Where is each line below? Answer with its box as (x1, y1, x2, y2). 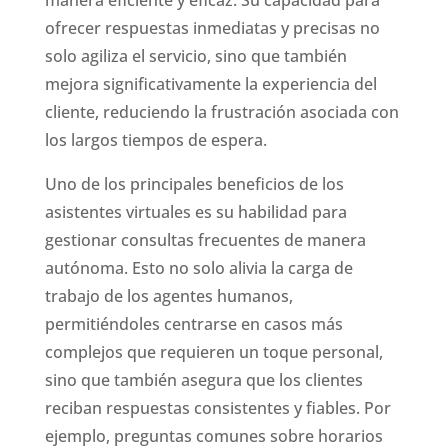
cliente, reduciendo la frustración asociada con (44, 100, 399, 123)
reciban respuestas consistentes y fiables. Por (44, 396, 391, 419)
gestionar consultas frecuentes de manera (44, 228, 366, 251)
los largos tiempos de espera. (44, 128, 267, 151)
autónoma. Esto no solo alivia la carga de (44, 256, 353, 279)
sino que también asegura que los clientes (44, 368, 363, 391)
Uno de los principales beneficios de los (44, 172, 344, 195)
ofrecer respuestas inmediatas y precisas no (44, 16, 380, 39)
